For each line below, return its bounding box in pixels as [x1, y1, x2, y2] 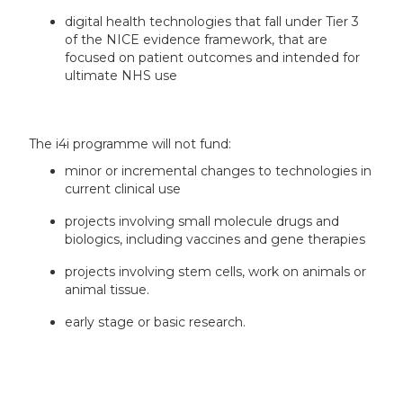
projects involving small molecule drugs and [65, 212, 340, 229]
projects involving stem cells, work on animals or [65, 263, 367, 280]
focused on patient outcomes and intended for [65, 49, 361, 66]
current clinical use [65, 180, 182, 197]
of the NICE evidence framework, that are [65, 31, 328, 48]
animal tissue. [65, 281, 150, 298]
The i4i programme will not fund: [29, 135, 232, 152]
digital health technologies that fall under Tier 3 [65, 13, 360, 30]
